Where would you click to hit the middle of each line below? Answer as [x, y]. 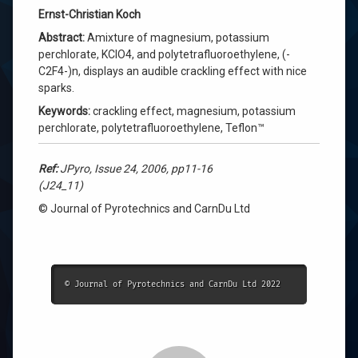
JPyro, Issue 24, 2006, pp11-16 [135, 169]
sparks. [56, 88]
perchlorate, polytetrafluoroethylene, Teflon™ [151, 128]
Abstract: [62, 38]
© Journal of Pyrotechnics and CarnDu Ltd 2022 [173, 284]
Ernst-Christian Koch [89, 14]
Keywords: [64, 111]
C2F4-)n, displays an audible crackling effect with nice [173, 71]
